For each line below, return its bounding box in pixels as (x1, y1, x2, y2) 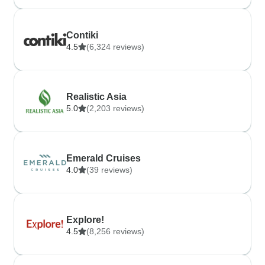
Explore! (66, 215, 104, 225)
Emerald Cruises (66, 153, 141, 163)
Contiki (66, 30, 98, 40)
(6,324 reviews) (86, 42, 144, 51)
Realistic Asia (66, 92, 127, 102)
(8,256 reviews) (86, 227, 144, 236)
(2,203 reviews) (86, 104, 144, 113)
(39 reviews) (86, 165, 132, 174)
